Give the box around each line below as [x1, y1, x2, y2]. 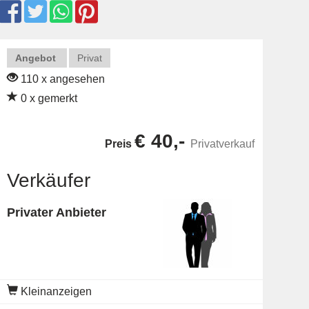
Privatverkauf [190, 138, 255, 150]
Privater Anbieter [6, 206, 106, 219]
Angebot [14, 52, 56, 63]
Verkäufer [6, 170, 90, 191]
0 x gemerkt [17, 92, 77, 104]
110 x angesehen [17, 73, 105, 85]
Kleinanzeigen [17, 286, 92, 297]
